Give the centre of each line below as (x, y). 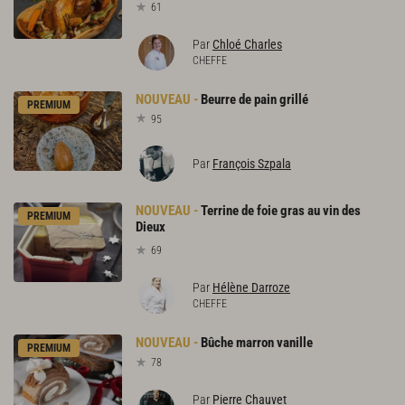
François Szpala (252, 164)
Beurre (218, 99)
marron (255, 343)
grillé (294, 99)
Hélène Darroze (251, 288)
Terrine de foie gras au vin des (281, 211)
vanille (295, 343)
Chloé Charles (247, 44)
